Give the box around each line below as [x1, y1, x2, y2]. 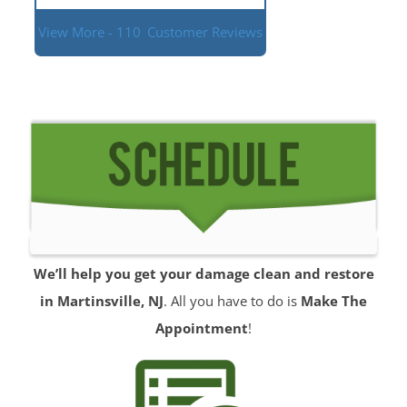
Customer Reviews [147, 23, 263, 42]
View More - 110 [38, 23, 141, 42]
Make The [301, 292, 367, 311]
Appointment [155, 319, 248, 338]
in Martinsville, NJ [40, 292, 164, 311]
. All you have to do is [164, 292, 301, 311]
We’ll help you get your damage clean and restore [33, 264, 374, 283]
